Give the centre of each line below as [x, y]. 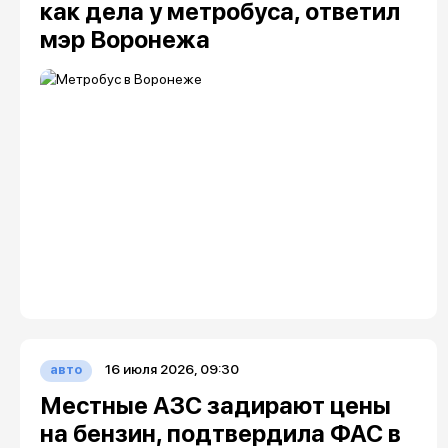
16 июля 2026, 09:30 [171, 369]
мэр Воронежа [124, 39]
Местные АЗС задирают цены [215, 405]
